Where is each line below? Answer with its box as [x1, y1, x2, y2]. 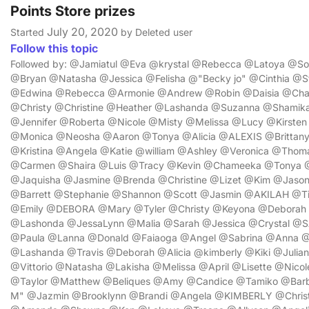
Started [10, 26, 47, 38]
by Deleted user [118, 26, 192, 38]
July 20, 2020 [47, 24, 118, 39]
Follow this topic [10, 41, 98, 55]
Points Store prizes [10, 2, 135, 19]
